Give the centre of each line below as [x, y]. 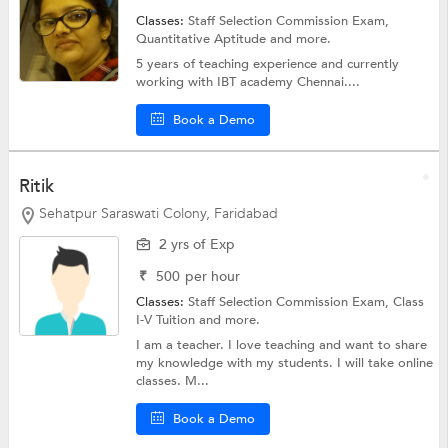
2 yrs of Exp [197, 244]
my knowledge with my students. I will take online [285, 362]
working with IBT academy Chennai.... [248, 82]
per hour [213, 276]
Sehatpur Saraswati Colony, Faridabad [158, 214]
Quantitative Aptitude [203, 39]
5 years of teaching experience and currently [268, 64]
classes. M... [173, 380]
